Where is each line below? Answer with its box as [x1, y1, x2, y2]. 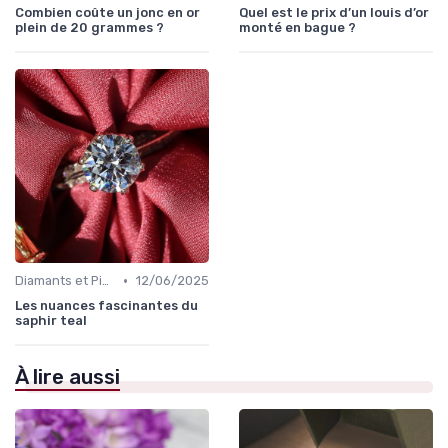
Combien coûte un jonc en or [15, 5, 200, 21]
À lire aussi [15, 365, 120, 390]
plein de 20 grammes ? [15, 20, 164, 36]
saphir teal [15, 313, 87, 329]
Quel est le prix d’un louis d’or [239, 5, 429, 21]
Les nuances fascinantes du [15, 298, 198, 314]
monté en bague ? [239, 20, 356, 36]
